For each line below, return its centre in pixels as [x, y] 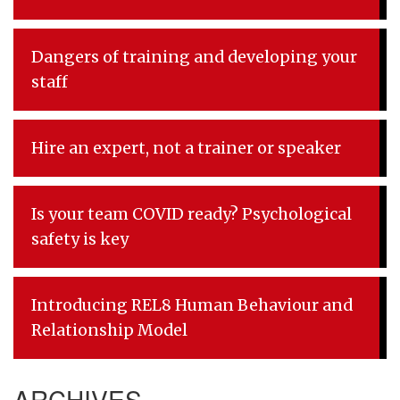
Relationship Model [109, 330]
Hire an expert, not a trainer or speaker [186, 148]
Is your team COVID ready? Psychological [192, 214]
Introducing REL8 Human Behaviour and [192, 305]
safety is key [80, 239]
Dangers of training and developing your [194, 57]
